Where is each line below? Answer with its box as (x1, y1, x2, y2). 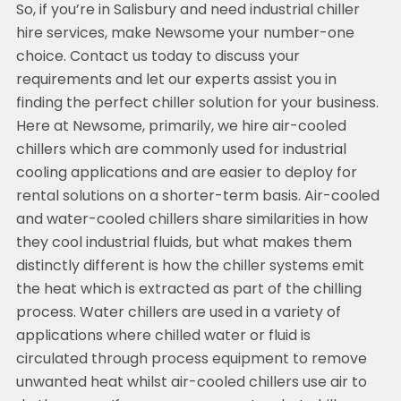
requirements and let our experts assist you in (15, 73, 337, 89)
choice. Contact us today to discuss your (15, 50, 300, 65)
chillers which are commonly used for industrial (15, 143, 346, 158)
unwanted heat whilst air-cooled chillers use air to (15, 376, 367, 391)
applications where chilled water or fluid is (15, 329, 311, 345)
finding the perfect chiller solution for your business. (15, 97, 379, 112)
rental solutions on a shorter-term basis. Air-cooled (15, 190, 380, 205)
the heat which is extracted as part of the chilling (15, 283, 362, 298)
